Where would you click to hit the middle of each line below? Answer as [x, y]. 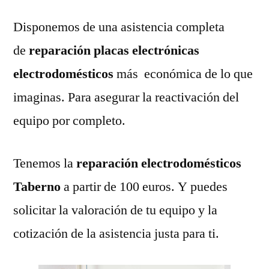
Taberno [38, 186]
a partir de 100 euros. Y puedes [146, 186]
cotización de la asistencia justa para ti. [116, 233]
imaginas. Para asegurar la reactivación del [126, 97]
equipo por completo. [69, 120]
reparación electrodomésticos [157, 163]
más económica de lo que [185, 74]
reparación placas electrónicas [113, 50]
